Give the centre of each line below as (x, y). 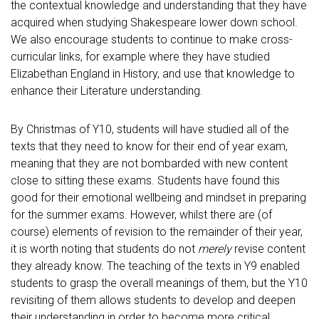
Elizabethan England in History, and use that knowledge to (153, 74)
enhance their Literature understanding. (107, 91)
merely (215, 249)
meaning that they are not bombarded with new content (149, 163)
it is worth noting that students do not (104, 249)
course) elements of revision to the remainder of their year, (157, 232)
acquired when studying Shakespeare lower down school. (154, 22)
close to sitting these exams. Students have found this (145, 181)
